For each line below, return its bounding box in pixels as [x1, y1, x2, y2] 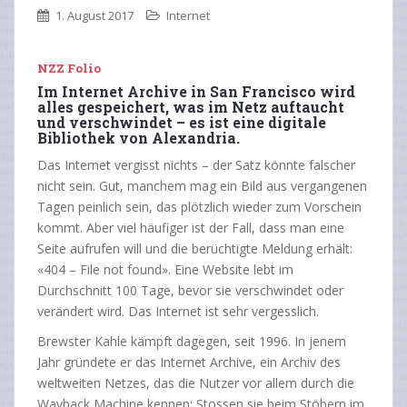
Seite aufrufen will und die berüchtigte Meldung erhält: [37, 239, 352, 257]
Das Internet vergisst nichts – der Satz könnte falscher [37, 155, 355, 174]
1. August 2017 [55, 6, 134, 24]
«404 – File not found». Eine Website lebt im [37, 260, 293, 278]
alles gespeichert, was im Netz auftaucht [37, 96, 344, 116]
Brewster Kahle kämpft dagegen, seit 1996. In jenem [37, 332, 346, 350]
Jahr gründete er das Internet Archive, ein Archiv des [37, 352, 341, 371]
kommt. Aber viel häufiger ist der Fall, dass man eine [37, 218, 344, 236]
